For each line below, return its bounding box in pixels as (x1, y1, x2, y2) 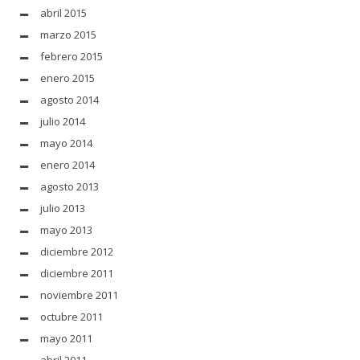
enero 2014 (40, 157, 95, 172)
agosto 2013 (40, 178, 99, 194)
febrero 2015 (40, 48, 103, 63)
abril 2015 (40, 5, 87, 20)
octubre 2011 (40, 309, 103, 324)
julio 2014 (40, 113, 85, 129)
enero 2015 (40, 70, 95, 85)
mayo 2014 (40, 135, 92, 150)
